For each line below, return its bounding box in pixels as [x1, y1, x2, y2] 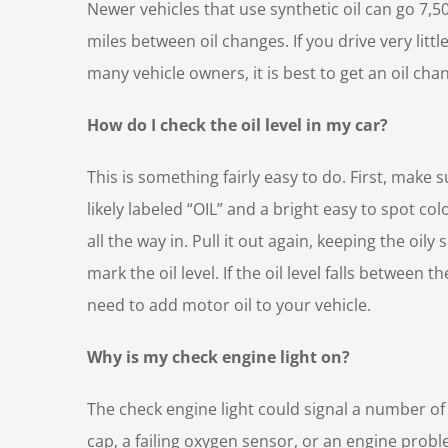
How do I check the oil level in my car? [87, 113, 388, 136]
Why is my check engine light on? [87, 345, 350, 368]
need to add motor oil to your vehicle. [87, 293, 375, 316]
